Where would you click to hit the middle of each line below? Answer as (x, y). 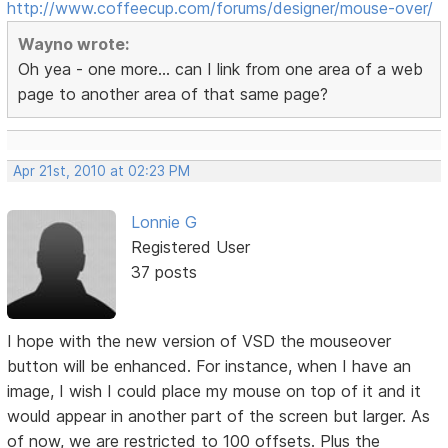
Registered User (190, 247)
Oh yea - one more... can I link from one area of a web (221, 69)
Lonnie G (163, 222)
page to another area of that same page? (173, 94)
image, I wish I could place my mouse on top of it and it (214, 390)
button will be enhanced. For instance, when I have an (209, 365)
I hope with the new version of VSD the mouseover (199, 340)
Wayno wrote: (74, 44)
